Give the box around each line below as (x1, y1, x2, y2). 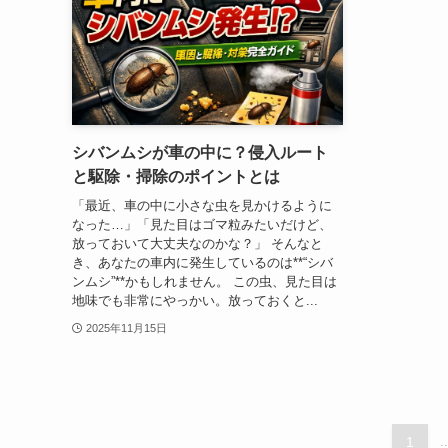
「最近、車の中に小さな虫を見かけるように (72, 197, 332, 213)
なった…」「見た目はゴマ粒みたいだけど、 (72, 216, 332, 232)
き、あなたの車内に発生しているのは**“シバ (72, 254, 333, 270)
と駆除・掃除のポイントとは (72, 168, 280, 186)
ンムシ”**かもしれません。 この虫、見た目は (72, 273, 337, 289)
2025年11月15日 (85, 321, 167, 334)
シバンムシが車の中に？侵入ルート (72, 144, 328, 162)
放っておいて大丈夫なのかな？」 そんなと (72, 235, 323, 251)
